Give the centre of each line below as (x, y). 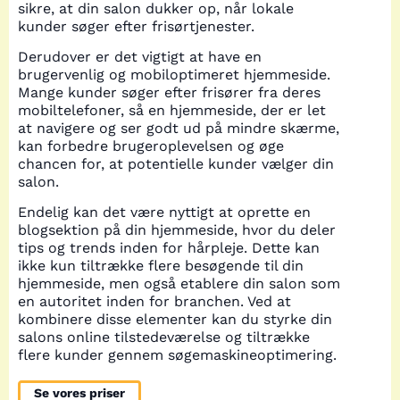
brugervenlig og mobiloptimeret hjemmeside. (174, 74)
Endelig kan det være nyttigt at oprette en (164, 212)
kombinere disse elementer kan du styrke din (175, 320)
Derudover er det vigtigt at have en (140, 56)
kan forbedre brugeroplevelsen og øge (151, 146)
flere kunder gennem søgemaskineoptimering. (177, 355)
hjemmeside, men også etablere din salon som (179, 284)
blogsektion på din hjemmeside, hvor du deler (177, 230)
